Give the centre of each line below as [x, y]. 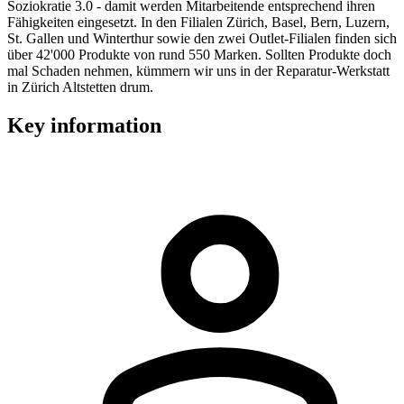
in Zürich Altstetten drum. [80, 87]
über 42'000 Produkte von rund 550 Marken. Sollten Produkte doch [199, 54]
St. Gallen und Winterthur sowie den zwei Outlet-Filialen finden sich [202, 38]
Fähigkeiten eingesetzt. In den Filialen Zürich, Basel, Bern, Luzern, [198, 22]
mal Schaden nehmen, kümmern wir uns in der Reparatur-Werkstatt [198, 70]
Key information [84, 125]
